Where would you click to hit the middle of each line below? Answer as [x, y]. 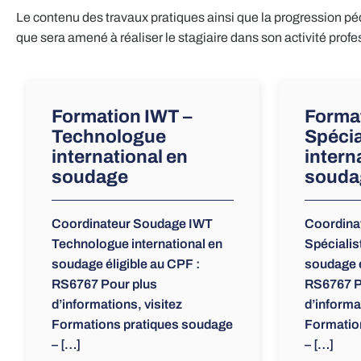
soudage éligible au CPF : [126, 264]
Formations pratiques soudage [142, 325]
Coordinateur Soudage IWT [132, 224]
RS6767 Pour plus [104, 284]
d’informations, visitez [117, 305]
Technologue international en [137, 244]
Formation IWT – [122, 117]
